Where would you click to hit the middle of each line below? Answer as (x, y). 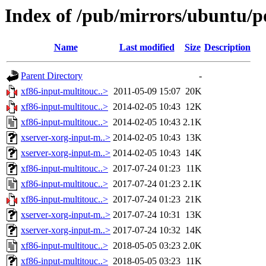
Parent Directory (52, 76)
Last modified (147, 47)
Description (227, 47)
